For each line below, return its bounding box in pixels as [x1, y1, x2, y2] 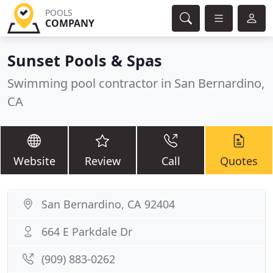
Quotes [220, 154, 258, 168]
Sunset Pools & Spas [7, 50, 162, 71]
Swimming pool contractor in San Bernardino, [7, 75, 264, 91]
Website [13, 154, 55, 168]
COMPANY [44, 16, 94, 30]
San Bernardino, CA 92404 [41, 197, 175, 211]
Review [84, 154, 121, 168]
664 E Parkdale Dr [41, 224, 132, 239]
